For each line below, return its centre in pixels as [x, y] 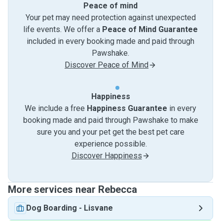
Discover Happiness [107, 156]
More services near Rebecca [73, 189]
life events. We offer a [63, 29]
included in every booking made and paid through [110, 41]
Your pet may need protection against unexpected [110, 18]
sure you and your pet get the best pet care [110, 132]
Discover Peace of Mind [107, 65]
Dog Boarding [52, 208]
